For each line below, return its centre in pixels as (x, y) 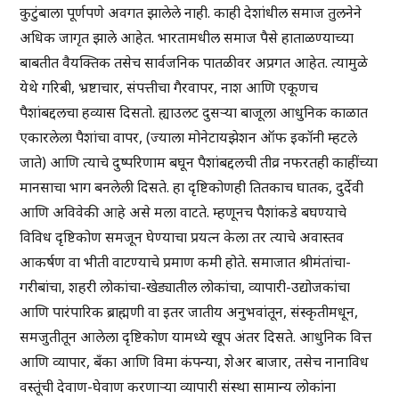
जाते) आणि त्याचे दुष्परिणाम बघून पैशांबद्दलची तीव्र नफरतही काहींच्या (199, 163)
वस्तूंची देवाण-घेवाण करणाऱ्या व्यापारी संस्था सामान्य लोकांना (178, 387)
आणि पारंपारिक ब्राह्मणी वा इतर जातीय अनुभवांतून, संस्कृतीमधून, (189, 312)
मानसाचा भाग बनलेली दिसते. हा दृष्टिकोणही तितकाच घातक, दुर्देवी (192, 187)
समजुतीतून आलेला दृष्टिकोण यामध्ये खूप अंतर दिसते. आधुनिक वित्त (196, 337)
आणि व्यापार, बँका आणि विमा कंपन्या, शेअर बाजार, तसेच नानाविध (195, 362)
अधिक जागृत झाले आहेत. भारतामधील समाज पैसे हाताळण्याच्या (187, 38)
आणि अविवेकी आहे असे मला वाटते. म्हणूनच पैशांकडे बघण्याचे (183, 212)
